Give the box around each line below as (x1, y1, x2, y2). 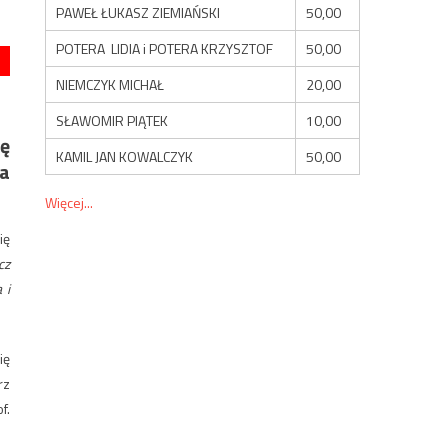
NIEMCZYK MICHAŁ (56, 73, 165, 95)
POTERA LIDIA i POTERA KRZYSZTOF (56, 37, 274, 59)
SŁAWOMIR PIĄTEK (56, 109, 169, 131)
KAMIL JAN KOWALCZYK (56, 145, 194, 167)
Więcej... (45, 191, 94, 213)
